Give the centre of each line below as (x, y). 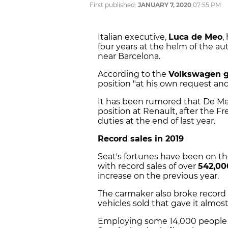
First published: (114, 5)
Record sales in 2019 (141, 139)
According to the (133, 74)
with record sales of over (148, 166)
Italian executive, (133, 37)
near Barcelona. (129, 56)
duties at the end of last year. (156, 121)
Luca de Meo (195, 37)
